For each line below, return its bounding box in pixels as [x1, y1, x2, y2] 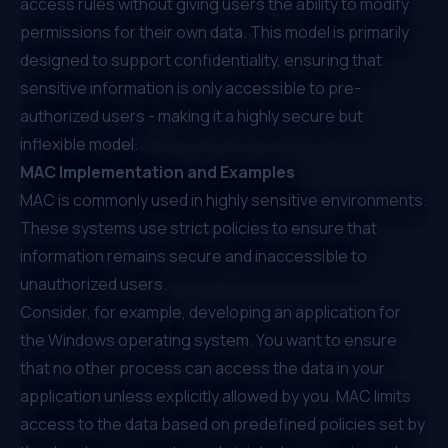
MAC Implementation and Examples [20, 160, 295, 183]
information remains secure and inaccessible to [20, 244, 367, 267]
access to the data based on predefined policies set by [20, 412, 425, 435]
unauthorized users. [20, 272, 167, 295]
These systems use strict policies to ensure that [20, 216, 377, 239]
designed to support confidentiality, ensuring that [20, 48, 382, 71]
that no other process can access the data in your [20, 356, 385, 379]
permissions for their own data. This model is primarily [20, 20, 409, 43]
